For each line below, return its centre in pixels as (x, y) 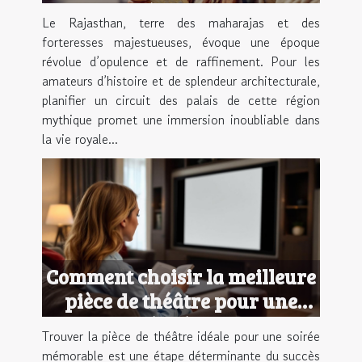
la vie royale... (80, 139)
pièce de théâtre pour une (181, 301)
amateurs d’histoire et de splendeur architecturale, (181, 80)
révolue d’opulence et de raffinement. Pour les (181, 61)
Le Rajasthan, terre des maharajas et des (181, 22)
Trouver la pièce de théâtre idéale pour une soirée (181, 337)
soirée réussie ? (181, 325)
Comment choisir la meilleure (181, 277)
